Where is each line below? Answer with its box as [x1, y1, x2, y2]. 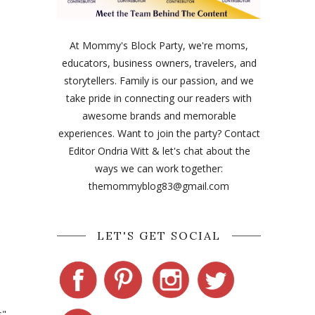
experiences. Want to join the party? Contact [58, 127, 260, 140]
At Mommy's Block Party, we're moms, [70, 39, 248, 52]
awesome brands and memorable [82, 109, 236, 122]
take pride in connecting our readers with [66, 91, 252, 105]
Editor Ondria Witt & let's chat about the [67, 144, 250, 157]
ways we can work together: [95, 162, 223, 175]
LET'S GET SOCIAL [97, 229, 221, 243]
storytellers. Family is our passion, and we [64, 74, 254, 87]
